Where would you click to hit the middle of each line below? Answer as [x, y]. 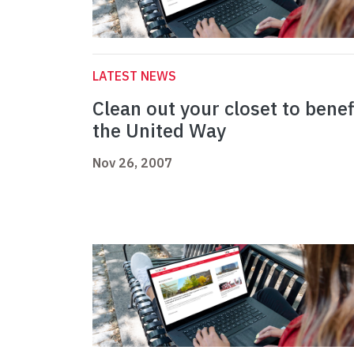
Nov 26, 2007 [132, 163]
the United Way [159, 131]
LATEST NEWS [134, 76]
